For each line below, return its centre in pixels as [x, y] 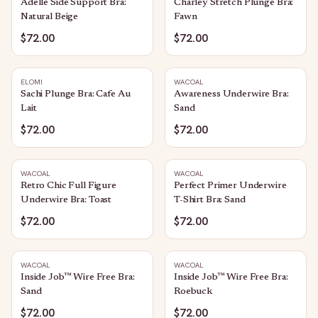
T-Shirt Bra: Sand [210, 200]
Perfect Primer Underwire [230, 186]
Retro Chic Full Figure [68, 186]
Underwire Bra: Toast [66, 200]
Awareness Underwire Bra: [231, 94]
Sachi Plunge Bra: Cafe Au [76, 94]
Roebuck [193, 292]
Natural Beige [50, 17]
